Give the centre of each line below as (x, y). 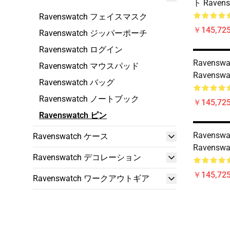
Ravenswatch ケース (71, 136)
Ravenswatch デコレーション (87, 157)
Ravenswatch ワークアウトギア (91, 178)
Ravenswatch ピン (73, 115)
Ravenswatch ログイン (81, 50)
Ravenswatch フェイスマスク (93, 17)
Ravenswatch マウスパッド (89, 66)
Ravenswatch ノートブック (89, 99)
